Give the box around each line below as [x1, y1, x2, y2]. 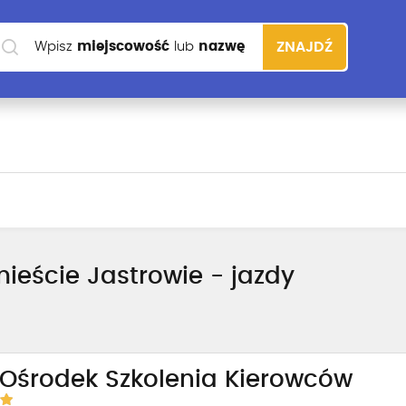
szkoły [34, 89, 81, 102]
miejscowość [77, 40, 169, 53]
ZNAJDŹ [276, 40, 333, 54]
